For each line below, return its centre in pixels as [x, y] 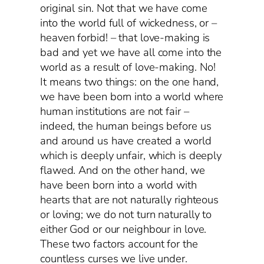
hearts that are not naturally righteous [130, 200]
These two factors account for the [119, 244]
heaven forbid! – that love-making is [125, 38]
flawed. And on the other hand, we [123, 171]
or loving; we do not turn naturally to [126, 215]
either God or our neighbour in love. [123, 230]
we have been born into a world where [132, 97]
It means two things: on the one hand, [130, 82]
